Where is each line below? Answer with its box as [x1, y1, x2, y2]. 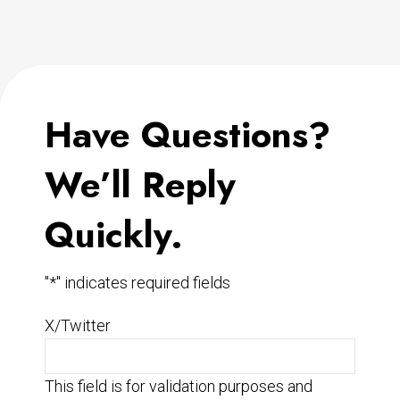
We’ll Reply [45, 158, 236, 211]
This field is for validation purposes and [45, 376, 312, 396]
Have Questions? [45, 108, 330, 161]
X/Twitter [45, 315, 111, 335]
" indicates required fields [56, 272, 230, 292]
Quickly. [45, 208, 183, 261]
